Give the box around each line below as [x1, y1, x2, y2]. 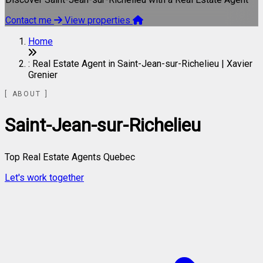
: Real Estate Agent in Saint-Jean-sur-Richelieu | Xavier [28, 58, 252, 70]
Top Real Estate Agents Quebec [5, 151, 135, 163]
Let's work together [5, 172, 84, 184]
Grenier [28, 69, 58, 81]
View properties [65, 15, 133, 26]
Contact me [5, 15, 54, 26]
